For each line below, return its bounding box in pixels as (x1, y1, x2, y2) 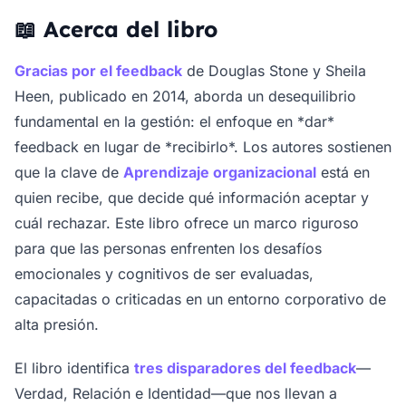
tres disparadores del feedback (134, 359, 356, 378)
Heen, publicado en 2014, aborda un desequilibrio (14, 87, 356, 106)
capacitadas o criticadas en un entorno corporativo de (14, 290, 386, 309)
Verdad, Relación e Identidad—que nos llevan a (14, 384, 337, 403)
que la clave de (14, 163, 123, 182)
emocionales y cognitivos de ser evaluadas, (14, 265, 314, 284)
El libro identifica (14, 359, 134, 378)
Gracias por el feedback (14, 62, 182, 81)
